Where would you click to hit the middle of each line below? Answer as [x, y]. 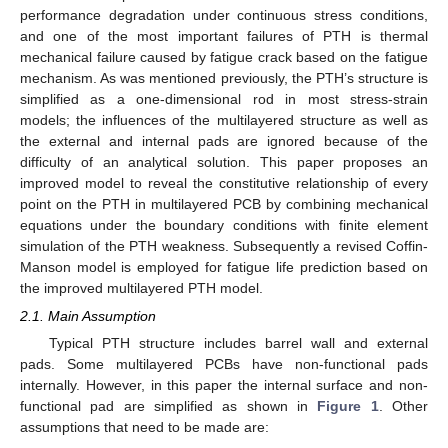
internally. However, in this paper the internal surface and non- [224, 385]
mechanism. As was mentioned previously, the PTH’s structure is [224, 77]
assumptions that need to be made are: [144, 427]
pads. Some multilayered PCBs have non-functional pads [224, 364]
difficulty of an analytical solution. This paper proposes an [224, 161]
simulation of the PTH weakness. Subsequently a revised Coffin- [224, 245]
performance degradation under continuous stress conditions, [224, 14]
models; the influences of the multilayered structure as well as [224, 119]
